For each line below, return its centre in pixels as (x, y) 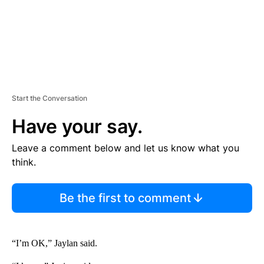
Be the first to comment (125, 198)
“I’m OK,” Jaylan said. (55, 243)
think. (24, 162)
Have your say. (77, 126)
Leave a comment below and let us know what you (126, 148)
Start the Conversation (49, 98)
